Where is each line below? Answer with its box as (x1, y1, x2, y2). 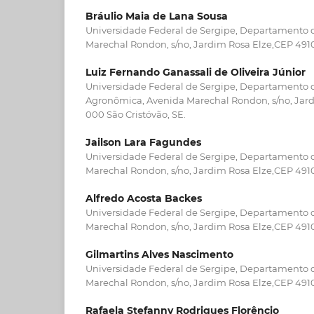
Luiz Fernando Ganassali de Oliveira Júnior (86, 65, 306, 78)
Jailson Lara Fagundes (86, 135, 201, 149)
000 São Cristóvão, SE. (86, 108, 186, 120)
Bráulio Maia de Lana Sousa (86, 9, 228, 22)
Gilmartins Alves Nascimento (86, 248, 233, 261)
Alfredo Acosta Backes (86, 192, 202, 205)
